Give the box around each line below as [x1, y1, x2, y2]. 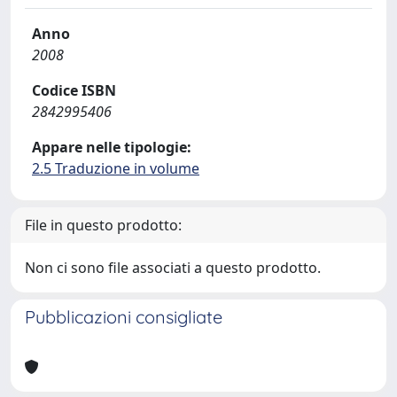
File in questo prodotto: [25, 215, 182, 235]
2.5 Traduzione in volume [32, 159, 199, 178]
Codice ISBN [32, 81, 116, 100]
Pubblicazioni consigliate [25, 306, 222, 328]
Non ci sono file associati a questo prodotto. [25, 258, 321, 277]
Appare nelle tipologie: [32, 137, 191, 157]
